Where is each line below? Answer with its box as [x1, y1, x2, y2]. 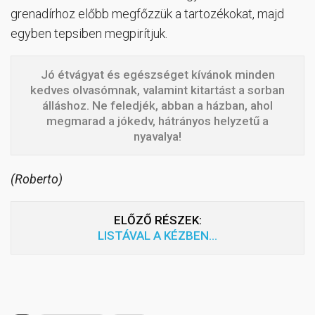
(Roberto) [11, 172, 63, 187]
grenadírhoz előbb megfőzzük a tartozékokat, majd [11, 6, 284, 22]
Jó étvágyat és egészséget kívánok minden [40, 67, 275, 82]
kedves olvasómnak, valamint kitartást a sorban [30, 83, 285, 98]
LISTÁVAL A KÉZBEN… [98, 229, 217, 243]
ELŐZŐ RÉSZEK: [113, 213, 202, 228]
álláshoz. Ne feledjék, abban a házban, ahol [42, 98, 273, 113]
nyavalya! [134, 129, 181, 144]
